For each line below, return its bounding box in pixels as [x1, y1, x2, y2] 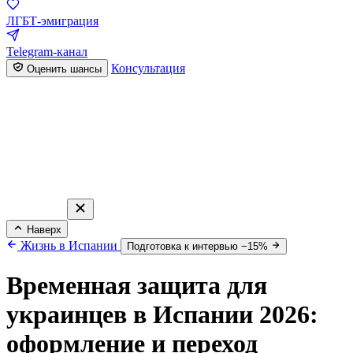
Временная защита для [6, 271, 267, 300]
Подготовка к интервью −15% [127, 240, 268, 252]
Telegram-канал [6, 45, 87, 58]
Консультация [111, 61, 185, 75]
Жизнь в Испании [17, 239, 121, 252]
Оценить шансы [24, 63, 102, 75]
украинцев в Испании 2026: [6, 300, 318, 329]
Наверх [27, 224, 61, 236]
